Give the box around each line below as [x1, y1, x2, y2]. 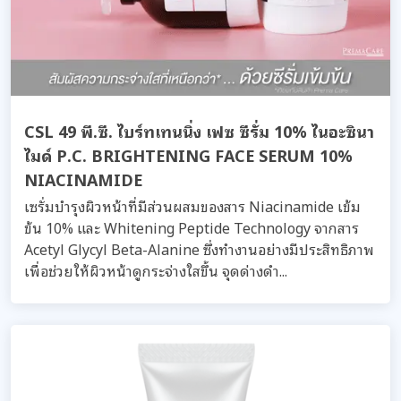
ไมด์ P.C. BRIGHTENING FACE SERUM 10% [24, 141, 353, 167]
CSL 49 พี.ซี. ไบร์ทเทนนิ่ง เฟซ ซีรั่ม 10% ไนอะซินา [24, 117, 374, 143]
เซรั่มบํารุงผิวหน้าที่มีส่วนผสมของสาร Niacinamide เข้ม [24, 194, 361, 218]
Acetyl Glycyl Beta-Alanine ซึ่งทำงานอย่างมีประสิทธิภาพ [24, 237, 374, 260]
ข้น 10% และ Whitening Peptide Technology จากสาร [24, 216, 359, 239]
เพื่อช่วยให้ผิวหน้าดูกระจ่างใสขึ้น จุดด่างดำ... [24, 259, 287, 282]
